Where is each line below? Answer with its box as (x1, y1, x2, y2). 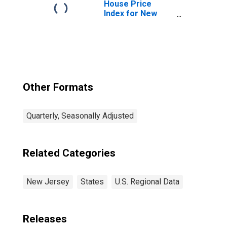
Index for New (104, 9, 157, 18)
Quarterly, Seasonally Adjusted (26, 111, 134, 121)
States (81, 177, 104, 186)
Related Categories (23, 147, 116, 159)
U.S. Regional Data (115, 177, 179, 186)
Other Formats (23, 81, 93, 93)
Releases (23, 213, 67, 225)
